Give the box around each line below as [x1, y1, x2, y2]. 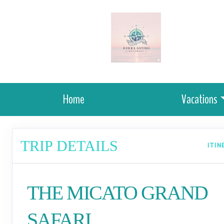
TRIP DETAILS [20, 137, 118, 154]
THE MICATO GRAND [26, 181, 207, 204]
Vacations [181, 90, 217, 108]
